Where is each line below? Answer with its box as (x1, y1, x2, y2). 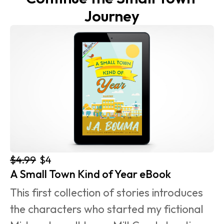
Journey (84, 6, 139, 25)
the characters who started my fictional (10, 201, 206, 216)
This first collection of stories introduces (10, 185, 205, 199)
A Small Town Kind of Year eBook (10, 166, 171, 181)
